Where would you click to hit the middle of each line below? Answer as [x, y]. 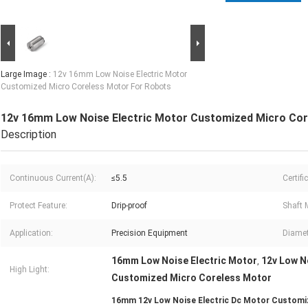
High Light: [30, 270]
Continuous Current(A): [53, 178]
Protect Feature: [38, 206]
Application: [31, 233]
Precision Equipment [150, 233]
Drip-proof [129, 206]
